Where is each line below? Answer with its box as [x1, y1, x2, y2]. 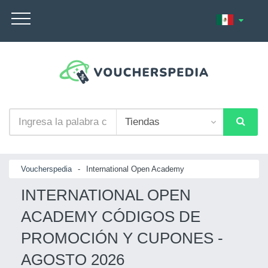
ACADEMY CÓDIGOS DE [21, 207, 200, 226]
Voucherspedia [21, 164, 72, 173]
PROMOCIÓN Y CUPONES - [21, 229, 223, 247]
